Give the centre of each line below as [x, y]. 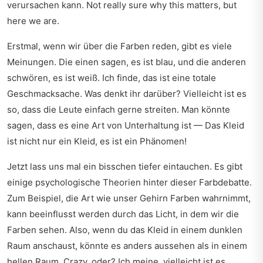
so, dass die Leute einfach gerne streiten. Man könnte [119, 109]
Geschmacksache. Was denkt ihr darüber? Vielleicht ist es [127, 94]
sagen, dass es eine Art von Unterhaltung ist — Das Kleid [126, 125]
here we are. [33, 21]
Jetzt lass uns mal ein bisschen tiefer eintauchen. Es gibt [125, 166]
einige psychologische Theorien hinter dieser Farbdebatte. [129, 182]
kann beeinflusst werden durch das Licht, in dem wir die [123, 214]
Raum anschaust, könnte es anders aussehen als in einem [127, 246]
